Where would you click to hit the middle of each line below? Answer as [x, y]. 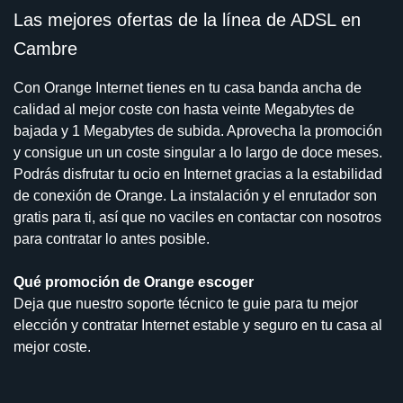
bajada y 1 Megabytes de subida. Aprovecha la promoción [198, 131]
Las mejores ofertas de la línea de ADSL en [187, 20]
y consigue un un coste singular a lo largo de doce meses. [198, 153]
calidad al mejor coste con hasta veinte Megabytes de [184, 110]
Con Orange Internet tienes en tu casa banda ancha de [188, 88]
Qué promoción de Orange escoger [134, 282]
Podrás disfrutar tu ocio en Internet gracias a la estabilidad [198, 175]
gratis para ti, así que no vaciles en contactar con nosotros [197, 218]
